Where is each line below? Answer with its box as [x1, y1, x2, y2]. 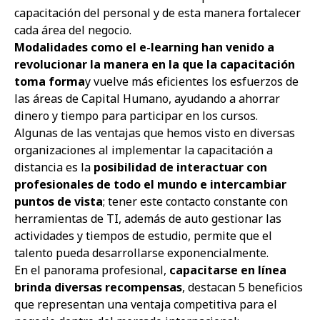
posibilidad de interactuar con [94, 159, 267, 175]
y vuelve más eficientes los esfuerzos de [85, 74, 299, 89]
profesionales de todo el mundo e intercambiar [14, 176, 286, 192]
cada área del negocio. [14, 22, 131, 38]
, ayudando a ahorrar [169, 91, 280, 106]
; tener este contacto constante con [103, 194, 288, 209]
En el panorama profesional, [14, 262, 169, 278]
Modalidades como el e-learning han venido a [14, 39, 274, 55]
